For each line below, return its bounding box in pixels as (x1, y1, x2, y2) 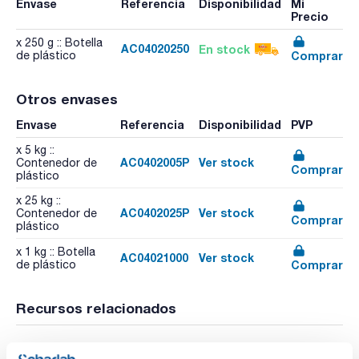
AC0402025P (119, 206, 189, 220)
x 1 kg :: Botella (16, 245, 95, 259)
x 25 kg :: (16, 194, 61, 208)
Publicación (68, 345, 117, 356)
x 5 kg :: (16, 143, 54, 157)
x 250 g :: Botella (16, 36, 103, 50)
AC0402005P (119, 155, 189, 170)
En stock (198, 42, 250, 57)
